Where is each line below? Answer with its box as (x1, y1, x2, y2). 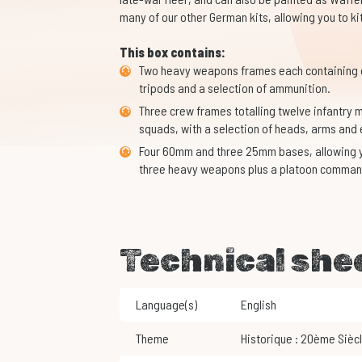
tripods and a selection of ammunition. (138, 80, 333, 96)
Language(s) (135, 297, 197, 313)
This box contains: (119, 44, 225, 61)
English (246, 297, 276, 313)
